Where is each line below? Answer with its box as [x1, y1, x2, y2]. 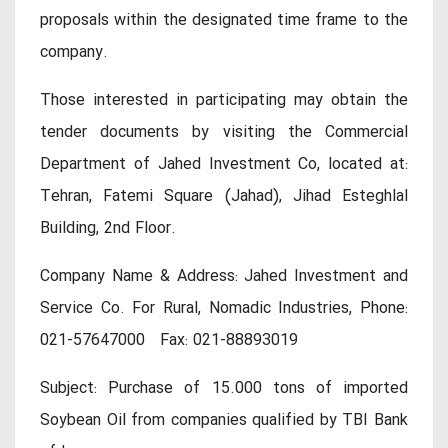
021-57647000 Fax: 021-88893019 [40, 328, 298, 354]
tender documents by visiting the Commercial [40, 120, 408, 146]
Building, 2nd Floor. [40, 216, 176, 242]
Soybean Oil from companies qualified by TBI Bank [40, 408, 408, 434]
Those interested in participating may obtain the [40, 88, 408, 114]
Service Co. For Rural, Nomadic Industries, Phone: [40, 296, 408, 322]
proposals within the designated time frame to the [40, 8, 408, 34]
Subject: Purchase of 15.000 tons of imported [40, 376, 408, 402]
